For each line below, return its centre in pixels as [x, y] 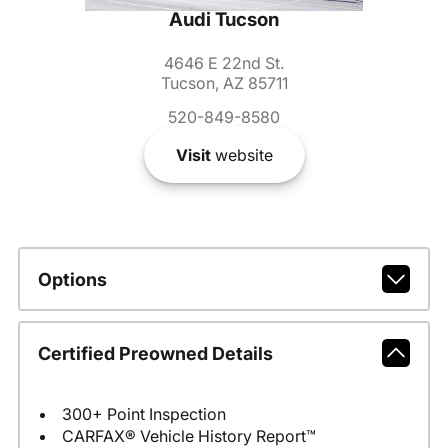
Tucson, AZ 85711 [224, 83]
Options [72, 279]
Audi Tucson [224, 20]
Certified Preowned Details [155, 353]
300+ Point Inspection [143, 414]
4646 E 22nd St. [224, 63]
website [241, 155]
